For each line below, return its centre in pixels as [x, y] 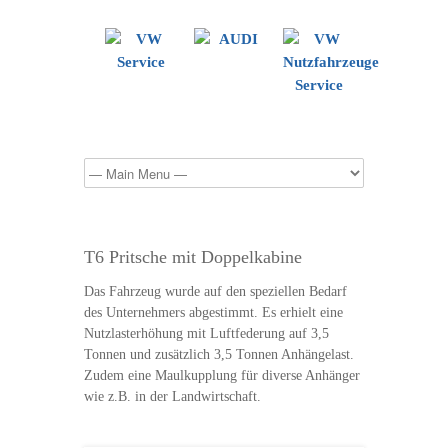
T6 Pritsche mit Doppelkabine [193, 257]
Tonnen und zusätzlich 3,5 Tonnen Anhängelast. [219, 354]
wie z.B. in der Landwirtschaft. [172, 396]
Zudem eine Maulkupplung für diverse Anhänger [222, 375]
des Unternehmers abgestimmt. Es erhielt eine [213, 312]
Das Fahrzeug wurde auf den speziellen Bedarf [215, 291]
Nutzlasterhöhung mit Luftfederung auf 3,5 [206, 333]
